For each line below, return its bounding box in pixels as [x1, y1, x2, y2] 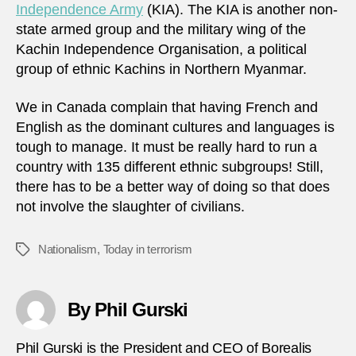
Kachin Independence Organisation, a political [16, 41, 307, 58]
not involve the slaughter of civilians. [16, 198, 245, 215]
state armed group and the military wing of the [16, 21, 306, 38]
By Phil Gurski [68, 298, 188, 320]
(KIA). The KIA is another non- [143, 2, 338, 18]
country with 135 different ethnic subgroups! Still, [16, 158, 323, 175]
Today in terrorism [103, 242, 193, 256]
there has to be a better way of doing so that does [16, 178, 330, 195]
